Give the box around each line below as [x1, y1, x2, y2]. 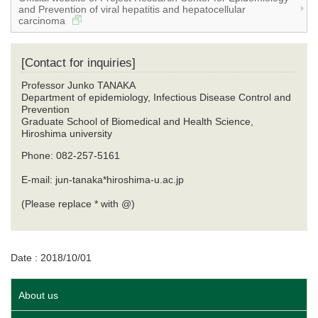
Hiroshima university [21, 128, 115, 140]
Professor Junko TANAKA [21, 79, 136, 92]
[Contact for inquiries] [21, 56, 136, 70]
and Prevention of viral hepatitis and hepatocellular [18, 4, 246, 16]
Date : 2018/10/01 [11, 252, 92, 264]
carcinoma [18, 15, 68, 27]
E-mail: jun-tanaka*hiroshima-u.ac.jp [21, 174, 184, 186]
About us [18, 290, 58, 302]
